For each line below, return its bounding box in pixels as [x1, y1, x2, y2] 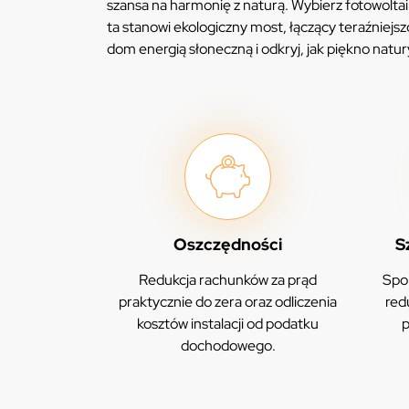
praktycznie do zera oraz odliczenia [119, 292, 338, 312]
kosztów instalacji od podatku [137, 314, 320, 334]
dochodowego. [180, 336, 276, 356]
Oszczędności [173, 234, 283, 256]
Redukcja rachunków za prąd [139, 270, 318, 290]
